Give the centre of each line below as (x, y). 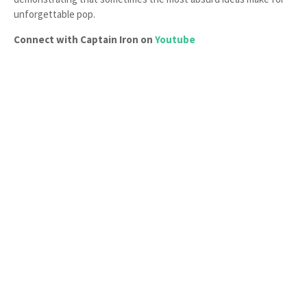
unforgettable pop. (54, 14)
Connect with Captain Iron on (84, 39)
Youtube (175, 39)
